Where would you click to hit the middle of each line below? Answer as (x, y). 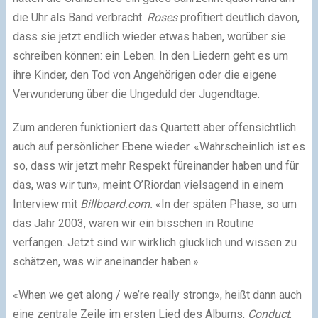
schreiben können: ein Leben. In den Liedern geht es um (150, 56)
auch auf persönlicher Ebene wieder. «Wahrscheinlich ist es (159, 147)
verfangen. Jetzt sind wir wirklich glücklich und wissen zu (154, 242)
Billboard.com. (116, 204)
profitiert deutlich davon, (238, 17)
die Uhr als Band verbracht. (79, 17)
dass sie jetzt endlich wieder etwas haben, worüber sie (149, 37)
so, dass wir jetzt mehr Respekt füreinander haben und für (155, 166)
